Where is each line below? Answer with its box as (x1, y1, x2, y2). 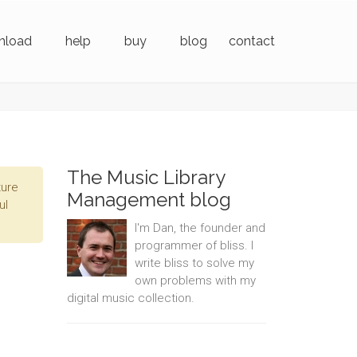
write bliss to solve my (134, 256, 254, 270)
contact (229, 33, 275, 49)
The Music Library (66, 166, 225, 189)
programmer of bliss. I (134, 238, 253, 253)
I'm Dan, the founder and (134, 221, 265, 235)
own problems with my (134, 273, 256, 288)
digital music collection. (66, 291, 194, 305)
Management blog (66, 188, 231, 211)
